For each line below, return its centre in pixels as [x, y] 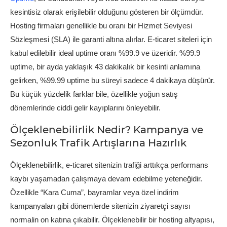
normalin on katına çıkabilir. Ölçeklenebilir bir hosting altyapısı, [112, 219]
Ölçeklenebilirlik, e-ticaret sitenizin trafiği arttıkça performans [109, 165]
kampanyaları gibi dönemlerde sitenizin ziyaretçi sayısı [100, 206]
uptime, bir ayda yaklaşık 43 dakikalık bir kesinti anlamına [105, 66]
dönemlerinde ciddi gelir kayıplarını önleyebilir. [85, 107]
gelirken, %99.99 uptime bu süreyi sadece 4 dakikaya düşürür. [112, 80]
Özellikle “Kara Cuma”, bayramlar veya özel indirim [94, 192]
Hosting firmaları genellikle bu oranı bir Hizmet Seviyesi [101, 25]
